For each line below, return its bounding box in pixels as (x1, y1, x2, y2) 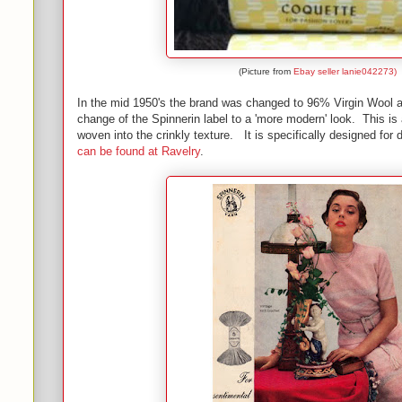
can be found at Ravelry (77, 144, 200, 158)
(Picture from (239, 66, 293, 76)
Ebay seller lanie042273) (293, 66, 397, 76)
